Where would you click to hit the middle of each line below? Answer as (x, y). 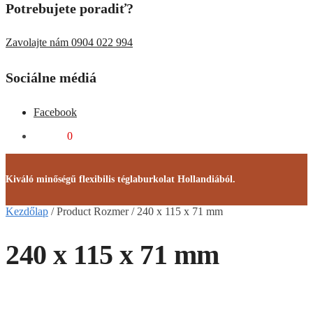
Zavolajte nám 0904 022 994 (69, 43)
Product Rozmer (93, 212)
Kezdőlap (27, 212)
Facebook (55, 112)
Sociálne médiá (51, 77)
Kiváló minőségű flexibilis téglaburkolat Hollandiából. (123, 180)
